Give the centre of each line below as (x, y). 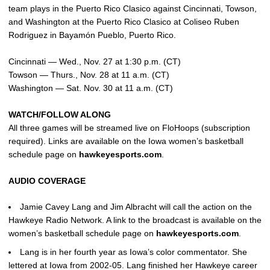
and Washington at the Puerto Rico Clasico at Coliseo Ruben (124, 22)
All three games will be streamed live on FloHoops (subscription (129, 128)
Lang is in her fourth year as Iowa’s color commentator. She (133, 252)
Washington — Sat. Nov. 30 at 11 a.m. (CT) (91, 88)
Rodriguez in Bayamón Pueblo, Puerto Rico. (92, 35)
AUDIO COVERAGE (47, 181)
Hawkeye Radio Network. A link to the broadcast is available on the (135, 220)
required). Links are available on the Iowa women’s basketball (126, 141)
